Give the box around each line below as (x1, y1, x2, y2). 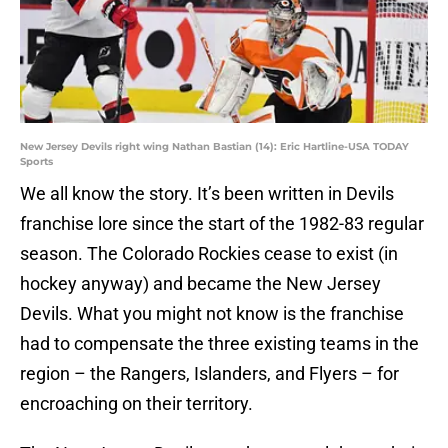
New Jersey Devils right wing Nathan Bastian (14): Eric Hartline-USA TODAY (20, 140, 409, 154)
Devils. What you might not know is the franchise (20, 303, 404, 325)
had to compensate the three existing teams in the (20, 333, 419, 355)
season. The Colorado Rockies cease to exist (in (20, 243, 398, 265)
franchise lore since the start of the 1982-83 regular (20, 213, 424, 235)
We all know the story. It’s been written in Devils (20, 183, 394, 205)
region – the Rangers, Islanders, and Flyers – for (20, 363, 399, 385)
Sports (20, 155, 53, 169)
